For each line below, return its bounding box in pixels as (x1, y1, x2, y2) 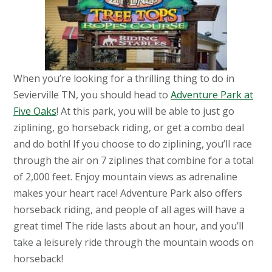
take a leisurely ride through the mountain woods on (13, 236, 254, 250)
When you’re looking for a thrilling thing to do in (13, 72, 234, 86)
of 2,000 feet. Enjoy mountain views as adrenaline (13, 170, 237, 184)
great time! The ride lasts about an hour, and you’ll (13, 219, 243, 233)
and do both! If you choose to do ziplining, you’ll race (13, 137, 252, 151)
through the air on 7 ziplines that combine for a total (13, 154, 254, 168)
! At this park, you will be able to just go (56, 104, 234, 118)
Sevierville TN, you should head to (13, 88, 171, 102)
